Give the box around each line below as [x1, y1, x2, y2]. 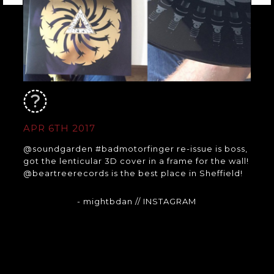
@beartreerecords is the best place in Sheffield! [23, 168, 243, 179]
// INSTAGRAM [135, 196, 197, 207]
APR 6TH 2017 [23, 122, 95, 135]
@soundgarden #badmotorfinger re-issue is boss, [23, 144, 248, 154]
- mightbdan [77, 196, 136, 207]
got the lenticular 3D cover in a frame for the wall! [23, 156, 249, 166]
